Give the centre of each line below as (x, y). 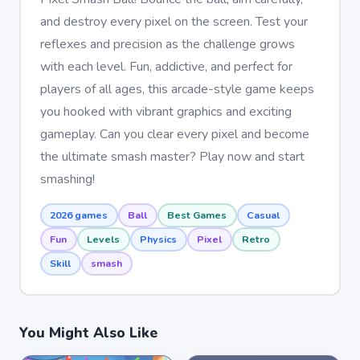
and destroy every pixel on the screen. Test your (174, 21)
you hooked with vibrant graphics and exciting (166, 111)
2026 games (79, 215)
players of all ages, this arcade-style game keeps (177, 89)
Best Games (197, 215)
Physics (158, 239)
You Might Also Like (88, 333)
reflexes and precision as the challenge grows (167, 44)
